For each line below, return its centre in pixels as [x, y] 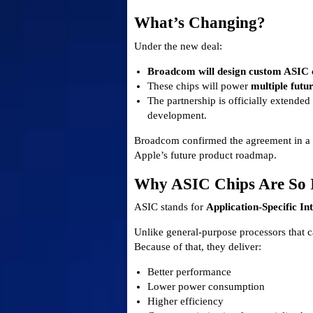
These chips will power [199, 86]
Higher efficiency [185, 301]
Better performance [189, 272]
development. [177, 115]
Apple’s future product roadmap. [205, 155]
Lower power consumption [206, 287]
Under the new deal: [178, 46]
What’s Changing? [200, 23]
